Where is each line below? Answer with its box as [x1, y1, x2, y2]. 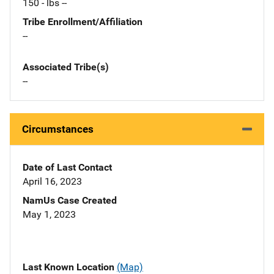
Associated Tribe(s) [23, 61, 109, 73]
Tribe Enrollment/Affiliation [23, 16, 143, 28]
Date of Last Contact [23, 161, 112, 174]
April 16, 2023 [23, 176, 82, 188]
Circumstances [22, 123, 94, 136]
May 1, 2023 [23, 209, 76, 221]
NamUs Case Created [23, 194, 117, 207]
